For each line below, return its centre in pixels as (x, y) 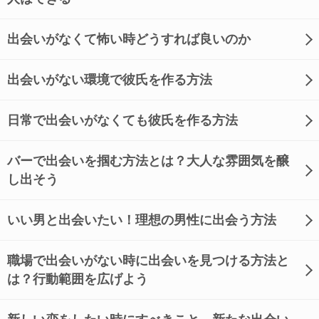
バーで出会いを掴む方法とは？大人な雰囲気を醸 (148, 161)
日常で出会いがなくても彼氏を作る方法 (122, 120)
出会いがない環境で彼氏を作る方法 (110, 80)
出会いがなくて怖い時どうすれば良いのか (129, 39)
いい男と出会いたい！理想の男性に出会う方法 (142, 220)
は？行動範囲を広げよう (78, 279)
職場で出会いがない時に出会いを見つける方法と (148, 261)
